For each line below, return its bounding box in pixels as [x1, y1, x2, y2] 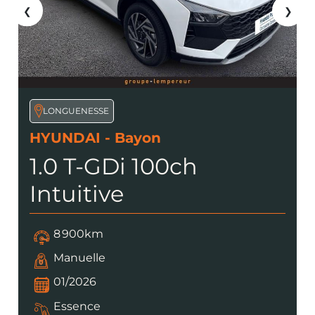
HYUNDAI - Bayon [30, 129, 161, 146]
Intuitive [30, 179, 124, 207]
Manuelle [53, 251, 106, 265]
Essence [53, 299, 101, 313]
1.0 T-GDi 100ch [30, 152, 198, 180]
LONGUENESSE [42, 105, 109, 116]
